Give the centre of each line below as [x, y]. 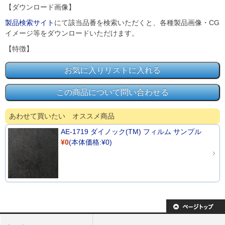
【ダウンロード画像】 [40, 7]
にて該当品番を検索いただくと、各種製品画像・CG [137, 23]
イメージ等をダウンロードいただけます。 [72, 33]
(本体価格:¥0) [90, 142]
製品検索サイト [30, 23]
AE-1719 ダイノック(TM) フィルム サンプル [131, 132]
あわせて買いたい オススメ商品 [62, 116]
